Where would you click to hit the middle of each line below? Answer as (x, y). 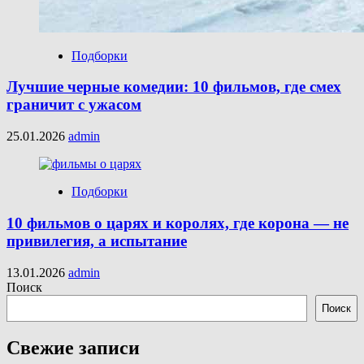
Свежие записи (73, 348)
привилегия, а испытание (97, 240)
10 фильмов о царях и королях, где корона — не (178, 223)
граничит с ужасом (74, 105)
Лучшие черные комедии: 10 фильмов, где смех (174, 87)
